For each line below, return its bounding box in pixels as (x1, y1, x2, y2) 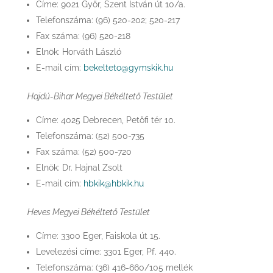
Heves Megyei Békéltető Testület (27, 207, 150, 217)
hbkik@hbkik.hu (83, 179, 144, 188)
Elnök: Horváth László (35, 47, 121, 57)
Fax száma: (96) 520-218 (35, 31, 130, 41)
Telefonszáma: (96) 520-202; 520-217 (35, 15, 180, 25)
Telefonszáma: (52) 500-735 (35, 131, 144, 141)
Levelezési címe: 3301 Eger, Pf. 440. (35, 247, 176, 257)
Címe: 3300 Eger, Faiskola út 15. (35, 231, 160, 241)
